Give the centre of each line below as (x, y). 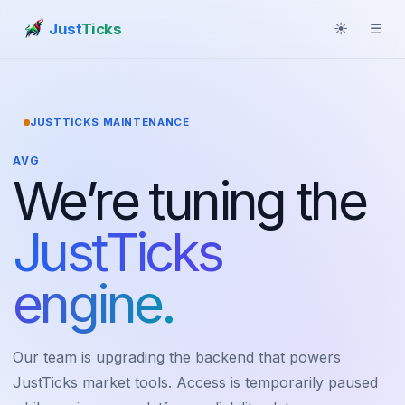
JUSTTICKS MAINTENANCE (110, 122)
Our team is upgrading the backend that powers (177, 357)
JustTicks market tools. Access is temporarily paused (195, 382)
